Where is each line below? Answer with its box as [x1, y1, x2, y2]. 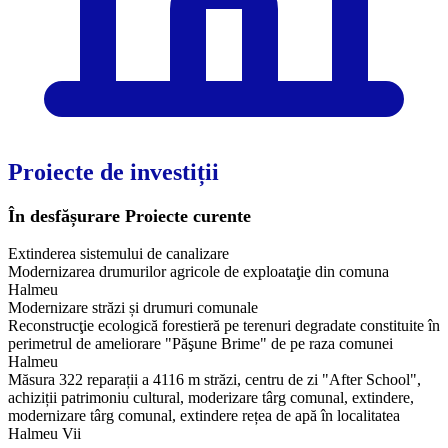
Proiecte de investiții [8, 158, 219, 185]
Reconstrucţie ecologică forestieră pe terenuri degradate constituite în [8, 316, 440, 334]
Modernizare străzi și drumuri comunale [8, 298, 258, 316]
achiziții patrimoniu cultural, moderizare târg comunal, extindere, [8, 388, 414, 406]
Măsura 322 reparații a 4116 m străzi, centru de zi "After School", [8, 370, 421, 388]
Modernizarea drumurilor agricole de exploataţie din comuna [8, 262, 389, 280]
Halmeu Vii [8, 424, 81, 442]
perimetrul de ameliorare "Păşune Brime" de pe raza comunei [8, 334, 393, 352]
